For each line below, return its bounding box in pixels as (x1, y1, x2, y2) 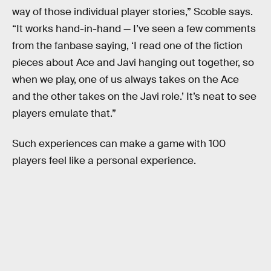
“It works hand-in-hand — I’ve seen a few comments (12, 22, 256, 36)
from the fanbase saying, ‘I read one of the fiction (12, 39, 243, 53)
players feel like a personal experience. (12, 154, 196, 167)
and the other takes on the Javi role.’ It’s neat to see (12, 90, 256, 103)
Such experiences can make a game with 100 (12, 137, 226, 150)
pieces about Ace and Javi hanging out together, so (12, 56, 254, 70)
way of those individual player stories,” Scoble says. (12, 5, 253, 19)
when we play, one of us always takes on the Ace (12, 73, 239, 87)
